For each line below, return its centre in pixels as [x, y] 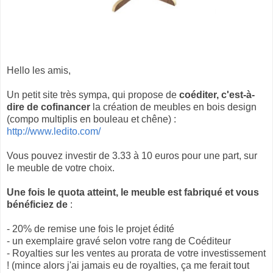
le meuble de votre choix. [61, 168]
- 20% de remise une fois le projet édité [90, 229]
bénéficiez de [37, 205]
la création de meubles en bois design [175, 107]
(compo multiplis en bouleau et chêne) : [91, 119]
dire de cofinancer [50, 107]
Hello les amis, [39, 71]
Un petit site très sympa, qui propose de [93, 95]
